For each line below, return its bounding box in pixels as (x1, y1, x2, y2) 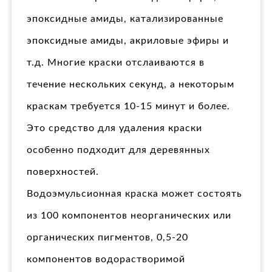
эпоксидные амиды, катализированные (27, 14, 223, 24)
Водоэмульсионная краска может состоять (27, 189, 242, 199)
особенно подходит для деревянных (27, 145, 210, 155)
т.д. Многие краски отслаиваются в (27, 58, 205, 68)
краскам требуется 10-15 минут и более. (27, 101, 230, 112)
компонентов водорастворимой (27, 254, 185, 265)
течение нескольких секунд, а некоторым (27, 80, 234, 90)
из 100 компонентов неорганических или (27, 211, 231, 221)
